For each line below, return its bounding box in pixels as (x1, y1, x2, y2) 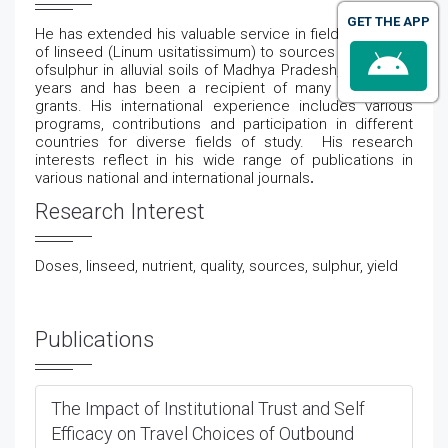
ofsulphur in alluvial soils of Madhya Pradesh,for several (35, 61, 413, 79)
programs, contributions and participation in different (35, 115, 413, 133)
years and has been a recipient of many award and (35, 79, 413, 97)
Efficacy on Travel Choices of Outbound (51, 423, 354, 444)
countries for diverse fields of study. (35, 133, 304, 151)
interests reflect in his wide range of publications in (35, 151, 413, 169)
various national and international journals (35, 169, 310, 187)
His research (322, 133, 413, 151)
